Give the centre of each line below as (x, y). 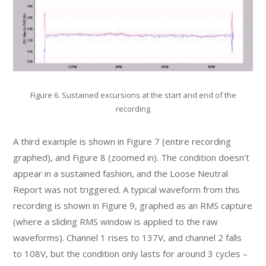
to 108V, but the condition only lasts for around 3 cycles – (131, 253)
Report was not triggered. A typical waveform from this (127, 189)
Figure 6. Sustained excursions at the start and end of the (133, 95)
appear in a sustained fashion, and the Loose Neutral (121, 173)
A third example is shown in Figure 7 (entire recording (122, 141)
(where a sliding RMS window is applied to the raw (116, 221)
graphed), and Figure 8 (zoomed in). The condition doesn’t (132, 157)
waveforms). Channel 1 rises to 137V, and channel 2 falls (128, 237)
